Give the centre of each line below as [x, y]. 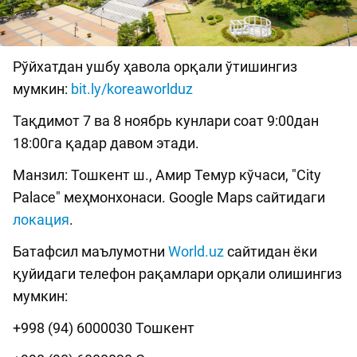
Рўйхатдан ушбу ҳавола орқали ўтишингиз [155, 67]
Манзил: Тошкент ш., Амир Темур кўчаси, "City [167, 175]
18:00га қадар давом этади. [106, 143]
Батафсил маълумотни [90, 252]
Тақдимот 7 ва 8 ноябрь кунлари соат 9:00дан [166, 121]
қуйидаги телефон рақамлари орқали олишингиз [177, 274]
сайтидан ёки [271, 252]
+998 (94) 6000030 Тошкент [104, 328]
